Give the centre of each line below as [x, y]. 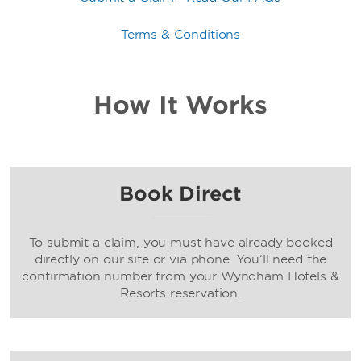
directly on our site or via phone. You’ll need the [180, 259]
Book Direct [180, 194]
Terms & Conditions [180, 35]
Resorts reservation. [180, 293]
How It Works [180, 105]
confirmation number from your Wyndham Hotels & [180, 276]
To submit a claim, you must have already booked [180, 243]
